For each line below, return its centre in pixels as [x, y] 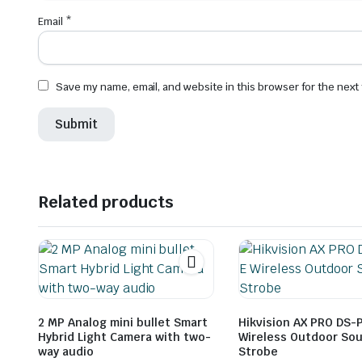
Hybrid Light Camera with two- [124, 337]
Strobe [258, 351]
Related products [106, 202]
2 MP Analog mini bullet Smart [123, 322]
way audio [66, 351]
